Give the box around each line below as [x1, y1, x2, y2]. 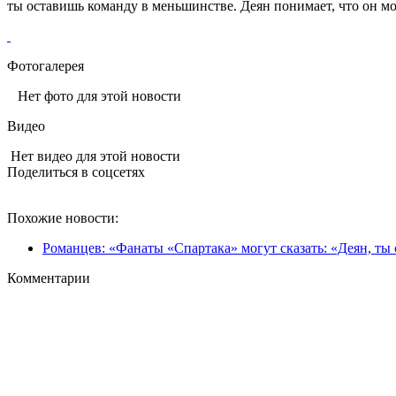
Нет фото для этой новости [7, 88, 181, 103]
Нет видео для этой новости [7, 148, 180, 164]
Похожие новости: [7, 209, 118, 225]
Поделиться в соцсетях [7, 164, 145, 179]
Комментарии [7, 270, 90, 286]
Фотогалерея [7, 57, 84, 73]
